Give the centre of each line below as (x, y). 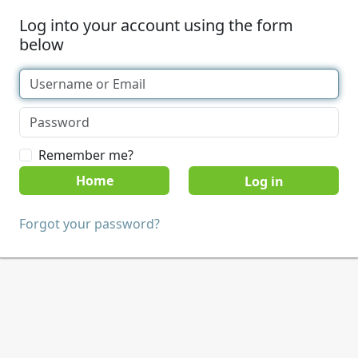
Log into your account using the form (156, 25)
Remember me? (86, 155)
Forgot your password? (89, 224)
